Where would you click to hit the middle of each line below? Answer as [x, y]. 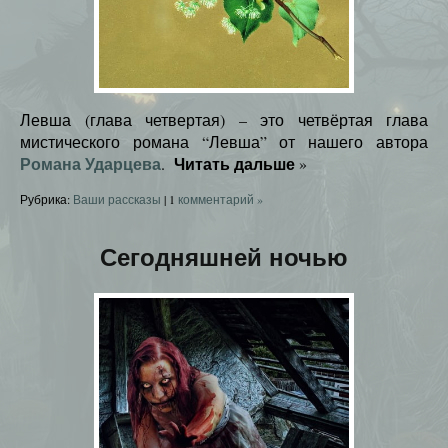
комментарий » [219, 198]
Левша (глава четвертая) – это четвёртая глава [224, 119]
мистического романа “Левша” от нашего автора [224, 141]
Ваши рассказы [117, 198]
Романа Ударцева [90, 163]
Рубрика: [46, 198]
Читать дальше [234, 163]
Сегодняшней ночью [224, 257]
